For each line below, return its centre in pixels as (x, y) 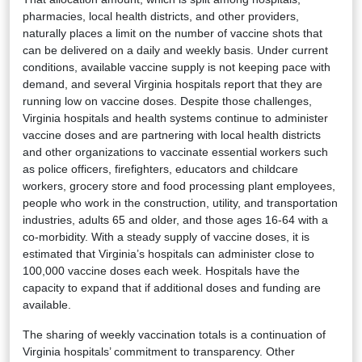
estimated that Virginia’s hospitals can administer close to (168, 253)
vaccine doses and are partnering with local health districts (172, 135)
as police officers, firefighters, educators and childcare (160, 168)
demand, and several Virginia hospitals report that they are (173, 84)
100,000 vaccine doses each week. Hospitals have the (161, 270)
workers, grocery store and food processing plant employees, (179, 185)
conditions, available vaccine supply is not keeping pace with (177, 67)
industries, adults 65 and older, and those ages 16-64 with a (175, 219)
